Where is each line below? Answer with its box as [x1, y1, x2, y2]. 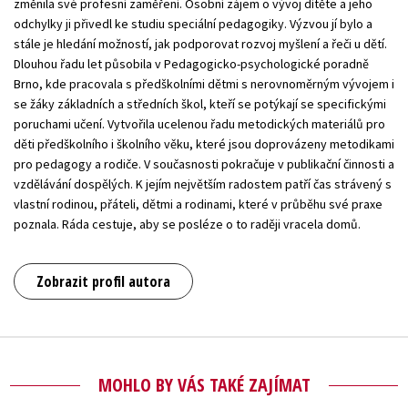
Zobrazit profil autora [36, 271, 170, 292]
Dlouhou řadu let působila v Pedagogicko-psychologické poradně [14, 56, 369, 73]
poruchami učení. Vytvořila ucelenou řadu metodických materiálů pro [14, 116, 385, 133]
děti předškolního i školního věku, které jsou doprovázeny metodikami [14, 136, 394, 153]
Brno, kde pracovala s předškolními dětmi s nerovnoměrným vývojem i [14, 76, 394, 93]
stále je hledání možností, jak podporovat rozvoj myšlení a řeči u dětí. [14, 36, 387, 53]
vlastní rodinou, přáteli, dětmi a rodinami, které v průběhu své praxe [14, 196, 382, 213]
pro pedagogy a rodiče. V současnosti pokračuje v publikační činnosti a [14, 156, 394, 173]
